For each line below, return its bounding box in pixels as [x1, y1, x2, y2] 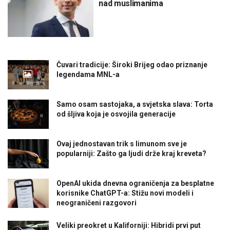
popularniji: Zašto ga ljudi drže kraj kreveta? [56, 149, 206, 158]
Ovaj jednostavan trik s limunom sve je [56, 139, 187, 148]
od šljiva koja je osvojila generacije [56, 109, 176, 118]
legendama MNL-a [56, 70, 120, 79]
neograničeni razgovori [56, 199, 137, 207]
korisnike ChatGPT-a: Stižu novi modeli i [56, 189, 194, 198]
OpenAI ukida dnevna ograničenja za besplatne [56, 179, 214, 188]
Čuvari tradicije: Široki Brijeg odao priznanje [56, 60, 207, 69]
